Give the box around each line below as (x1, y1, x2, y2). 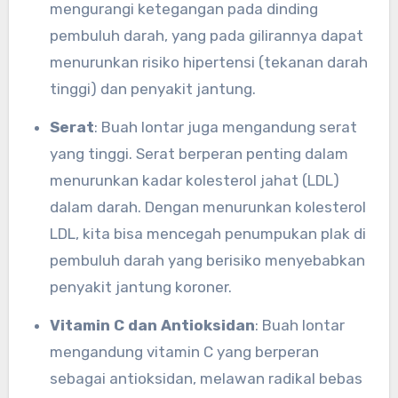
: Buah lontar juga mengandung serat (93, 118, 357, 137)
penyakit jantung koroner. (49, 278, 232, 297)
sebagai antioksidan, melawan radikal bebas (49, 370, 362, 388)
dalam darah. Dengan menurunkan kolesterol (49, 198, 366, 217)
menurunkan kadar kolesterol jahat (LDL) (49, 171, 339, 190)
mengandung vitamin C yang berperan (49, 343, 319, 362)
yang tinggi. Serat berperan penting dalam (49, 145, 348, 163)
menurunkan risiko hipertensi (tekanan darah (49, 53, 368, 72)
